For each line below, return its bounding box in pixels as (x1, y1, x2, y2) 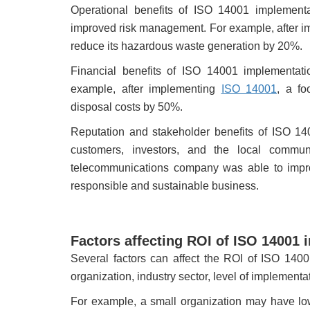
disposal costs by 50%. (71, 101, 183, 113)
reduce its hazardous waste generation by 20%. (71, 40, 302, 53)
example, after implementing (71, 83, 221, 95)
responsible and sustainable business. (71, 180, 259, 192)
